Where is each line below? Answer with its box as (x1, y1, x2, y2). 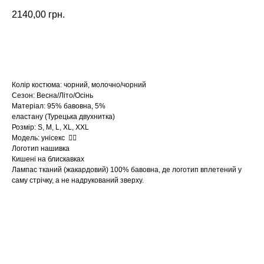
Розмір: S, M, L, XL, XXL (12, 123, 91, 132)
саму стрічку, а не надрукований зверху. (12, 176, 144, 185)
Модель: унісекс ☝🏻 (12, 134, 77, 143)
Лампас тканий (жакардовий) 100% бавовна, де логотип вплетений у (12, 166, 242, 174)
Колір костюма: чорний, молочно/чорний (12, 81, 146, 90)
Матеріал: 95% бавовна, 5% (12, 102, 107, 111)
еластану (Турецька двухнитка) (12, 113, 115, 121)
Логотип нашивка (12, 144, 70, 153)
